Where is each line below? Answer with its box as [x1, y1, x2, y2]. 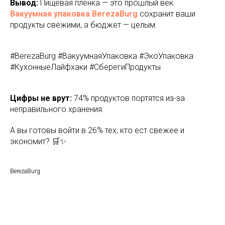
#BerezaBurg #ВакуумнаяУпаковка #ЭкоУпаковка [10, 51, 193, 61]
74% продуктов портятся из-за [72, 93, 185, 103]
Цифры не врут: [10, 93, 72, 103]
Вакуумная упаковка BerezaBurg [10, 9, 138, 19]
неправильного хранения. [10, 104, 104, 115]
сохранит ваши [138, 9, 195, 19]
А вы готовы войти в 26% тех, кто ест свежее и [10, 126, 184, 136]
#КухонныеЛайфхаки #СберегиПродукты [10, 62, 161, 72]
